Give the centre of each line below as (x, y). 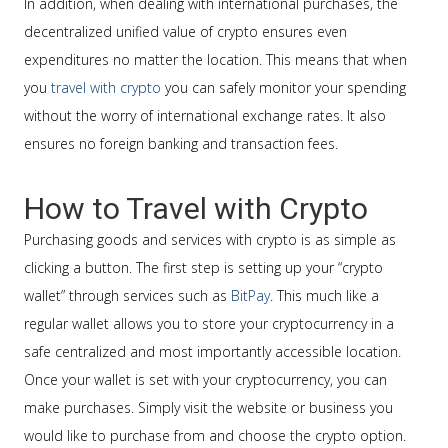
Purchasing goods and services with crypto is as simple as (210, 239)
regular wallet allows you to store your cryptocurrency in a (209, 323)
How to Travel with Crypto (196, 208)
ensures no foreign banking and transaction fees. (181, 143)
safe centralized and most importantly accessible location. (212, 351)
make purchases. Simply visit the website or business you (208, 407)
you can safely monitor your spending (283, 87)
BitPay (250, 295)
